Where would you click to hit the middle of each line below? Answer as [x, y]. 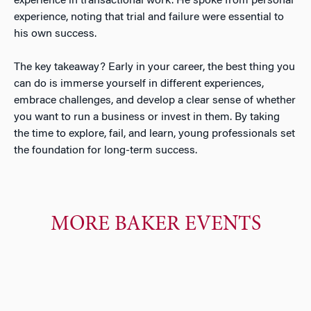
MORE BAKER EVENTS [155, 225]
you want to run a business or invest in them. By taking [147, 118]
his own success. [57, 34]
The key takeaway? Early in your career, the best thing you [154, 68]
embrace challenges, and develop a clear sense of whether [155, 101]
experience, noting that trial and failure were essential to [149, 18]
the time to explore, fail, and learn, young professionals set [154, 134]
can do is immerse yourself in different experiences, [139, 84]
